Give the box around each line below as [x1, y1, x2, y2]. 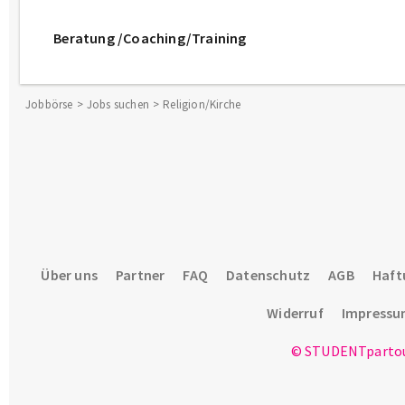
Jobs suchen [86, 96, 150, 112]
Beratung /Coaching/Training [53, 28, 247, 47]
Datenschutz [226, 265, 311, 284]
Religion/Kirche [163, 96, 241, 112]
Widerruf [267, 303, 324, 322]
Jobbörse [25, 96, 73, 112]
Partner [116, 265, 165, 284]
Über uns [41, 265, 99, 284]
